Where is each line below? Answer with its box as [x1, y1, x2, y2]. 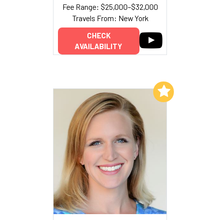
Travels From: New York [72, 13, 148, 23]
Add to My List [102, 86, 151, 95]
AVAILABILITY [75, 42, 122, 51]
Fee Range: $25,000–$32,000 [62, 1, 158, 11]
